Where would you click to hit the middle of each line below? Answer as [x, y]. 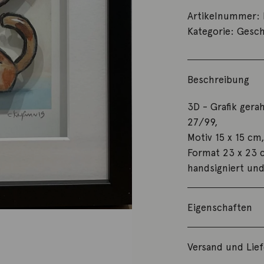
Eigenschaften [220, 208]
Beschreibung [219, 80]
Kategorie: [212, 32]
